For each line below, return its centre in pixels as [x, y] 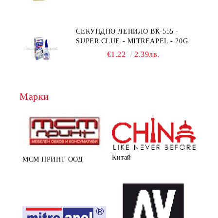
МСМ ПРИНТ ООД [53, 159]
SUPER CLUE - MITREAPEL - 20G [132, 41]
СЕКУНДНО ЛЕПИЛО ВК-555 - [127, 31]
